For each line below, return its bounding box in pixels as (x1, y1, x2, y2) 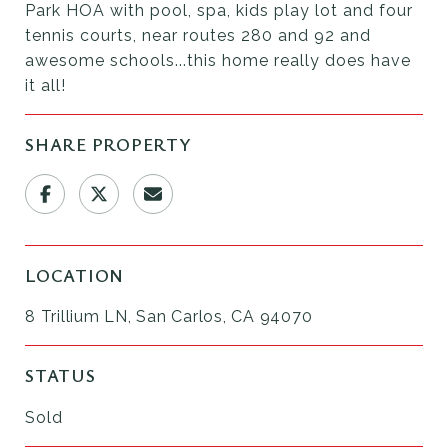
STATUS (25, 362, 96, 387)
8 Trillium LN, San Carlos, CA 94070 (25, 306, 313, 326)
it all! (25, 75, 66, 95)
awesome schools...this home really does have (25, 50, 411, 70)
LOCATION (25, 262, 124, 287)
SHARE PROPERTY (25, 131, 192, 156)
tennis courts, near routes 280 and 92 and (25, 25, 371, 45)
